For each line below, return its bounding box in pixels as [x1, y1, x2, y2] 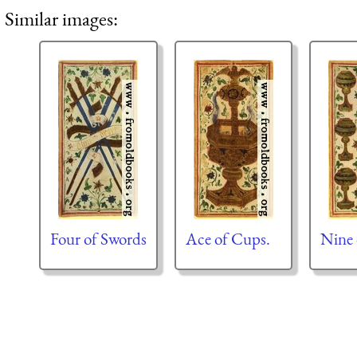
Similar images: [5, 6, 118, 32]
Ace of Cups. [185, 228, 270, 250]
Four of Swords [49, 228, 147, 250]
